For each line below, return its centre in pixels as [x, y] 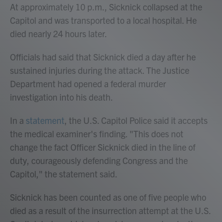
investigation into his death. [61, 97]
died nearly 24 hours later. [58, 34]
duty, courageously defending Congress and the [99, 161]
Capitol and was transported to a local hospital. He [103, 20]
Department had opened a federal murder [88, 84]
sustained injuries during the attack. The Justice [100, 70]
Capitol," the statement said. [64, 174]
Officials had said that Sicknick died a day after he [103, 57]
